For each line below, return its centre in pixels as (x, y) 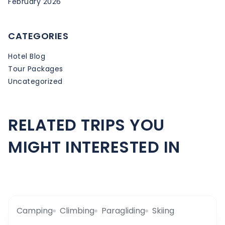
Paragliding (123, 210)
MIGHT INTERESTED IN (94, 147)
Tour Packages (36, 69)
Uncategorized (35, 81)
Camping (35, 210)
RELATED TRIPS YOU (86, 125)
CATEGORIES (38, 36)
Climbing (77, 210)
